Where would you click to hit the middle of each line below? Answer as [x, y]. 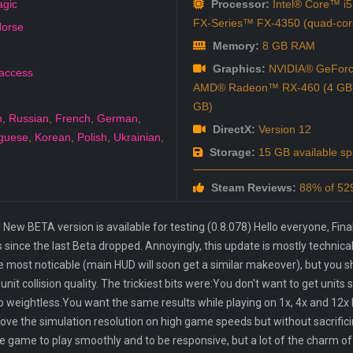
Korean [53, 137]
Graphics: [237, 69]
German [117, 119]
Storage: [230, 152]
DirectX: [232, 130]
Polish [92, 137]
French [73, 119]
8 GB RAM [287, 46]
